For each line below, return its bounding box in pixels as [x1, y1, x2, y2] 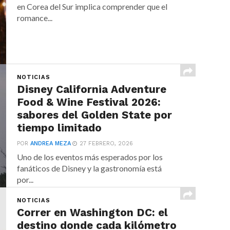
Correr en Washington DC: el [17, 206, 168, 219]
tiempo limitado [17, 122, 102, 134]
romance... [17, 13, 53, 23]
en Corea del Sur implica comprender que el [17, 2, 168, 11]
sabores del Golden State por [17, 109, 172, 121]
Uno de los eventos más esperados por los [17, 152, 163, 162]
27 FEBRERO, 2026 [80, 140, 133, 147]
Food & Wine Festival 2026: [17, 96, 161, 108]
